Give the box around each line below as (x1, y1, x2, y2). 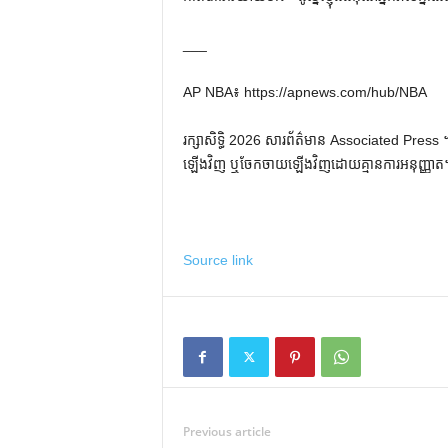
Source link (182, 252, 253, 268)
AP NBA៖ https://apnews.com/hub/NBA (182, 84, 427, 100)
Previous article (182, 423, 271, 440)
